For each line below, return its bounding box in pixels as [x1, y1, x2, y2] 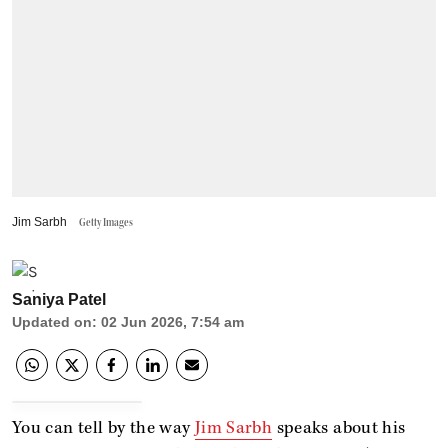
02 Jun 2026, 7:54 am [101, 313, 244, 330]
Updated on [12, 313, 92, 330]
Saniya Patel [12, 290, 106, 308]
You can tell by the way [12, 416, 195, 439]
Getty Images [79, 215, 133, 229]
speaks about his [272, 416, 406, 439]
